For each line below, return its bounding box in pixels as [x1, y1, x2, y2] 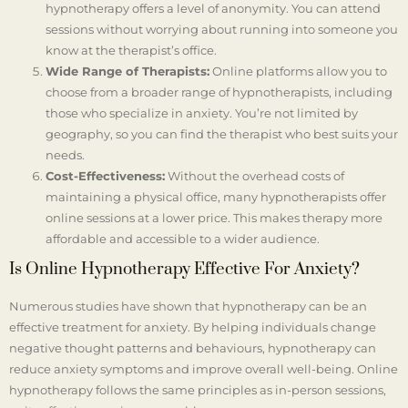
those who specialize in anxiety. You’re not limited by [46, 106, 358, 121]
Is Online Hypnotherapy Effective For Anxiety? [9, 259, 360, 280]
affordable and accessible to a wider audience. [46, 231, 320, 247]
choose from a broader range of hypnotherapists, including [46, 85, 393, 100]
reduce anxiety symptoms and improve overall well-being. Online [9, 362, 398, 377]
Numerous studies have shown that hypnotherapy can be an [9, 299, 367, 314]
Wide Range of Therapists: [46, 64, 209, 79]
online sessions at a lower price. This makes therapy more [46, 210, 382, 226]
